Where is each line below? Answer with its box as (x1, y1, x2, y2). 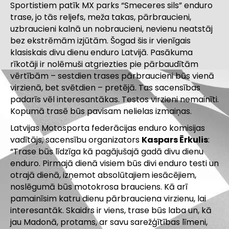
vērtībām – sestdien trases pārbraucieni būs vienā (10, 70, 214, 82)
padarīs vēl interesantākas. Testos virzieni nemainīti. (10, 94, 219, 106)
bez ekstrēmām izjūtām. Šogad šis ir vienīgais (10, 35, 191, 47)
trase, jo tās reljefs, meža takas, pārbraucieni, (10, 11, 191, 24)
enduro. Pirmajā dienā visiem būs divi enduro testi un (10, 157, 219, 170)
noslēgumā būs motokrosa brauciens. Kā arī (10, 181, 188, 193)
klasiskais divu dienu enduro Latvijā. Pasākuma (10, 47, 193, 59)
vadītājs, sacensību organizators (10, 134, 142, 146)
